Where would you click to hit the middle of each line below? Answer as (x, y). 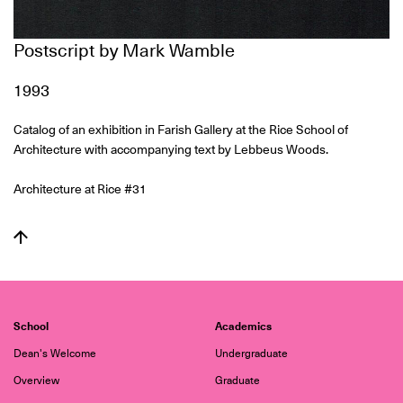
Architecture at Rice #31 (80, 189)
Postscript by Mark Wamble (124, 51)
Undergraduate (251, 354)
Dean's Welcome (55, 354)
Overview (36, 381)
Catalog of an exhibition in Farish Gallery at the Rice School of (181, 130)
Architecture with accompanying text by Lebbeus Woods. (171, 150)
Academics (243, 327)
